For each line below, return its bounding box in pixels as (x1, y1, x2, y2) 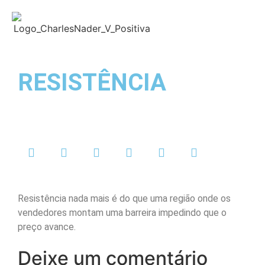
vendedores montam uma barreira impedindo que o (18, 207, 227, 218)
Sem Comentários (123, 96, 170, 102)
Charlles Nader (27, 96, 67, 102)
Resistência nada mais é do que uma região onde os (18, 193, 231, 204)
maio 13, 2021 (76, 96, 114, 102)
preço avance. (18, 221, 76, 232)
